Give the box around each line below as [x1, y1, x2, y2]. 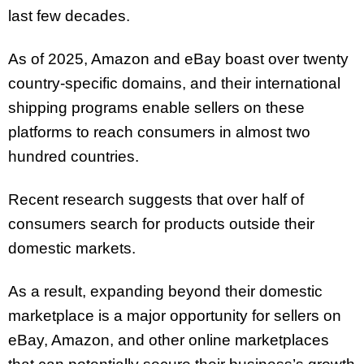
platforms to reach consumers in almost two [8, 123, 310, 141]
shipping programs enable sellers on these [8, 98, 305, 116]
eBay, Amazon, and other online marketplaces [8, 331, 329, 349]
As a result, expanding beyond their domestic [8, 282, 323, 300]
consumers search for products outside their [8, 214, 314, 232]
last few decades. [8, 7, 130, 25]
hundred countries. [8, 147, 139, 165]
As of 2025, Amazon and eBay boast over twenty [8, 50, 349, 67]
